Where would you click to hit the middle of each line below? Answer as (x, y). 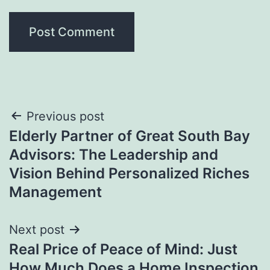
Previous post (65, 116)
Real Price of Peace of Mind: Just (123, 249)
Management (55, 192)
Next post (37, 229)
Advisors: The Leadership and (114, 154)
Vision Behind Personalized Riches (129, 173)
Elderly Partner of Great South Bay (130, 136)
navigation (61, 147)
